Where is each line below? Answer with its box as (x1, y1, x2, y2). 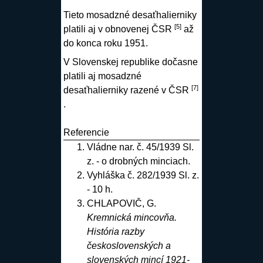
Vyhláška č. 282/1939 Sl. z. (86, 170, 199, 180)
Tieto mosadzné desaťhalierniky (63, 9, 197, 20)
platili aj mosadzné (63, 70, 141, 81)
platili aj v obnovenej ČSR (63, 23, 174, 34)
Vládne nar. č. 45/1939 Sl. (86, 141, 194, 152)
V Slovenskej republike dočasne (63, 56, 198, 67)
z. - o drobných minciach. (86, 156, 190, 166)
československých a (86, 240, 171, 251)
